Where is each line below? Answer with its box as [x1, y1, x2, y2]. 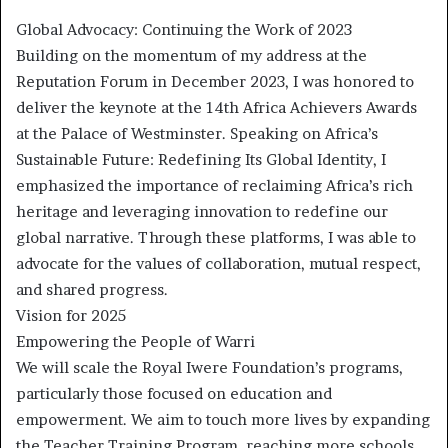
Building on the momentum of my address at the [16, 46, 367, 66]
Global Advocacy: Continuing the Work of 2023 [16, 20, 352, 40]
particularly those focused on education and [16, 384, 332, 404]
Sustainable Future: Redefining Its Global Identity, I [16, 150, 386, 170]
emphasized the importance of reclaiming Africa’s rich [16, 176, 413, 196]
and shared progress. [16, 280, 168, 300]
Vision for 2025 [16, 306, 126, 326]
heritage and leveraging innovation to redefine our [16, 202, 388, 222]
